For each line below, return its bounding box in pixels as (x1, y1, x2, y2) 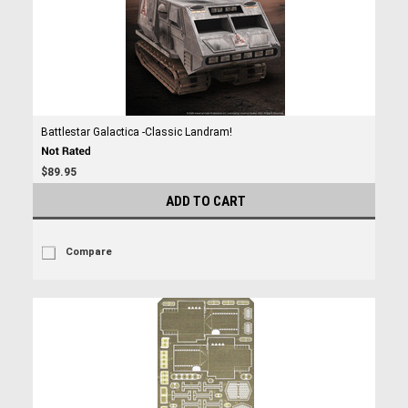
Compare (65, 246, 112, 258)
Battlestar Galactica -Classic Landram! (40, 126, 232, 138)
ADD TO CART (166, 193, 246, 209)
